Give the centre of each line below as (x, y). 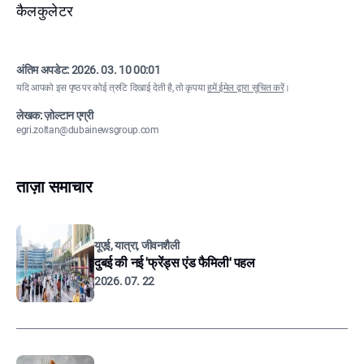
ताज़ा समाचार (54, 187)
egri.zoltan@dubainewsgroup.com (88, 130)
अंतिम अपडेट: (44, 70)
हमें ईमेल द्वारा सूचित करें (246, 88)
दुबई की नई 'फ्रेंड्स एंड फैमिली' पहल (175, 263)
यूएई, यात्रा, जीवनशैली (137, 245)
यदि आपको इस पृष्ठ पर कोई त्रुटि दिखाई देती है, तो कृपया (112, 88)
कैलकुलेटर (45, 11)
